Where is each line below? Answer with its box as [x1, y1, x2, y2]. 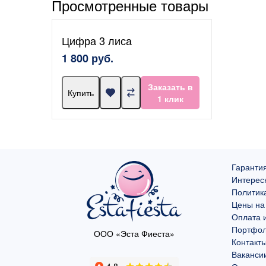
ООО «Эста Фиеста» [93, 227, 175, 240]
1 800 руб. [62, 50, 113, 66]
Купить [68, 87, 94, 99]
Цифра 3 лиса [62, 33, 132, 49]
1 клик [157, 93, 183, 105]
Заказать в [147, 81, 193, 93]
